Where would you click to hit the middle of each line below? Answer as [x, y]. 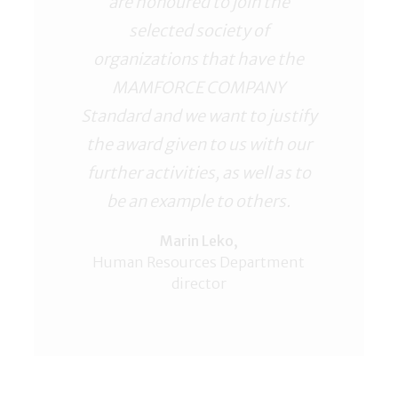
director [199, 284]
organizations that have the [199, 60]
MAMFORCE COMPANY [199, 88]
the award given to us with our [199, 145]
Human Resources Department [199, 263]
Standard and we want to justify [199, 116]
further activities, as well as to [199, 173]
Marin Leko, [199, 241]
